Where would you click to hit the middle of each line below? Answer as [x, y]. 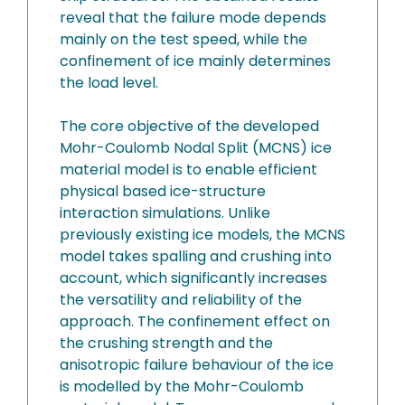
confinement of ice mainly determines [195, 61]
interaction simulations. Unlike [165, 213]
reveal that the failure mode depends [193, 18]
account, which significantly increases [193, 278]
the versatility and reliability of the [181, 300]
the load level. [109, 83]
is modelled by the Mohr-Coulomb [182, 386]
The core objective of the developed [189, 126]
